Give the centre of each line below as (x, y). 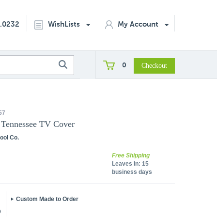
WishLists (65, 24)
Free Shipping (131, 155)
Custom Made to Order (47, 199)
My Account (139, 24)
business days (132, 172)
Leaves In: (126, 164)
